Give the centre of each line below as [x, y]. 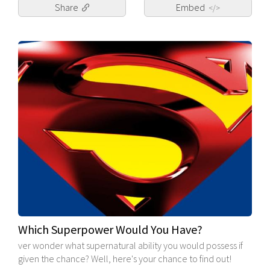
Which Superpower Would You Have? [110, 230]
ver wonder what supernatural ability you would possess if [130, 246]
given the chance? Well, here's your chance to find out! [125, 259]
